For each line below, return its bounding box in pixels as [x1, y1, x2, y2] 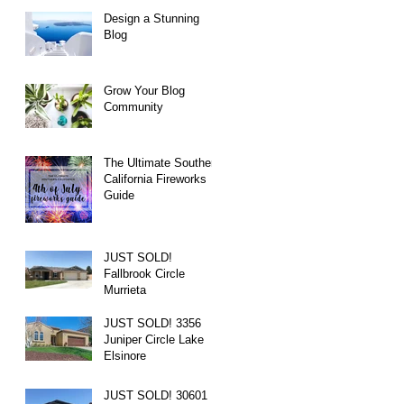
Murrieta [104, 282, 146, 297]
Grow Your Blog [104, 83, 185, 97]
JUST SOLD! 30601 [104, 388, 207, 402]
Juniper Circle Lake [104, 332, 204, 346]
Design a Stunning [104, 11, 199, 25]
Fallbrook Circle [104, 266, 185, 280]
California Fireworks [104, 171, 207, 186]
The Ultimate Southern [104, 155, 221, 170]
